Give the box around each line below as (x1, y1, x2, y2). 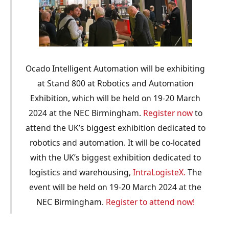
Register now (143, 107, 193, 119)
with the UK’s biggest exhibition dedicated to (30, 152, 201, 164)
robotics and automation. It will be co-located (30, 137, 201, 149)
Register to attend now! (105, 196, 195, 208)
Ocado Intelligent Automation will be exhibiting (26, 63, 205, 75)
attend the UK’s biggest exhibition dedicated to (25, 122, 205, 134)
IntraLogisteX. (132, 167, 186, 178)
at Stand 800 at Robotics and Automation (37, 78, 194, 89)
